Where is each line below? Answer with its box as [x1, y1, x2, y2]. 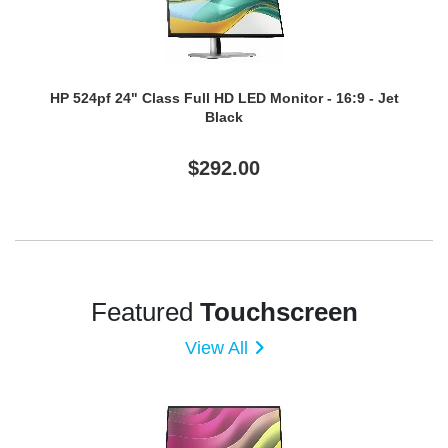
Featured [90, 297, 200, 328]
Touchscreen [199, 297, 358, 328]
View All [184, 338, 248, 359]
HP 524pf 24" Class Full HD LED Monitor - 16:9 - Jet [49, 89, 399, 106]
